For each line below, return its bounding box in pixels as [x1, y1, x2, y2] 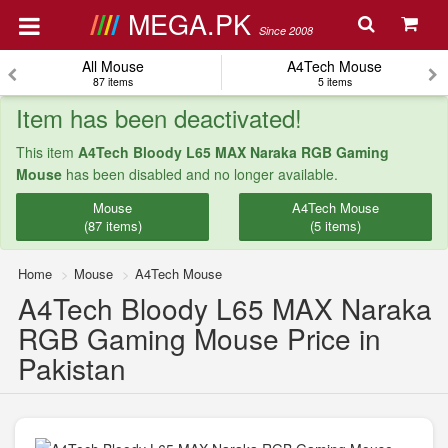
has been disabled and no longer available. [62, 164, 338, 184]
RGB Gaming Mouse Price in [18, 318, 381, 358]
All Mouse [81, 56, 144, 76]
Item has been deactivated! [16, 100, 302, 135]
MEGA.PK [127, 4, 259, 43]
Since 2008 [258, 23, 313, 38]
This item [16, 142, 78, 162]
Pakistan [18, 348, 126, 388]
